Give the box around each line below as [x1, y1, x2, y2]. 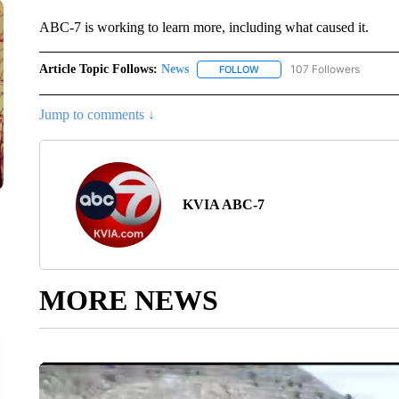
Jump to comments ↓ [38, 107, 155, 123]
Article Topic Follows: [38, 62, 158, 76]
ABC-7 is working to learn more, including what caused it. [38, 20, 369, 35]
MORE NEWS [38, 284, 218, 317]
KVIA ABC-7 [182, 197, 265, 213]
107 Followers [289, 62, 360, 76]
